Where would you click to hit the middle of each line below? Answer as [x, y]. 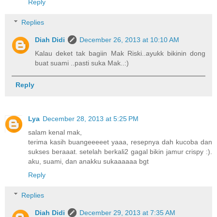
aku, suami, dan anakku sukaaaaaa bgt [88, 162]
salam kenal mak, [55, 132]
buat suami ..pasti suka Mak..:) [82, 63]
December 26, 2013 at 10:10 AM [130, 39]
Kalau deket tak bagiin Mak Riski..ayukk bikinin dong [120, 53]
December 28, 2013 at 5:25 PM [91, 119]
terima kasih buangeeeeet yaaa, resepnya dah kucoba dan [120, 142]
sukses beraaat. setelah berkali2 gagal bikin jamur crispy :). [120, 152]
